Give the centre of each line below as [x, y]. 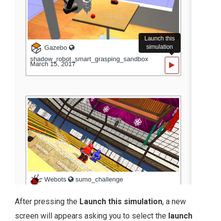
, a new [174, 201]
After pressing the [47, 201]
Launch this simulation [121, 201]
